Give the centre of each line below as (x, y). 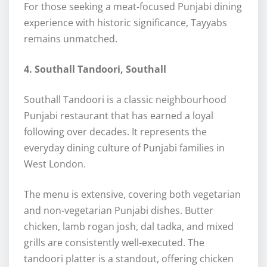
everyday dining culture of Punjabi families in (124, 148)
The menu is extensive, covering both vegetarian (132, 195)
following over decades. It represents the (115, 132)
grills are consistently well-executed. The (114, 243)
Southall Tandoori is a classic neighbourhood (125, 100)
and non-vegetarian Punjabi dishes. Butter (119, 211)
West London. (55, 164)
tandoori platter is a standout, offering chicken (129, 259)
